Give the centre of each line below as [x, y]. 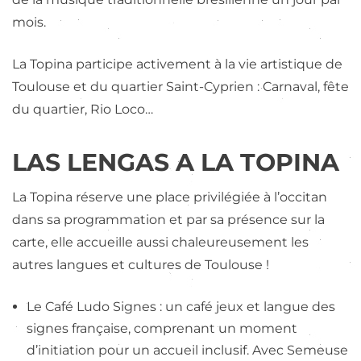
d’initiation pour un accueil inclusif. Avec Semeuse [187, 350]
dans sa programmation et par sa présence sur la [168, 219]
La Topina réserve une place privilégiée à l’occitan [170, 197]
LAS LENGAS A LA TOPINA [176, 162]
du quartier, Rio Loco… [83, 109]
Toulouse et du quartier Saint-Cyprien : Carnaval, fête [180, 87]
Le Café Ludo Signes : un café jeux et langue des [181, 306]
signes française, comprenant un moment [162, 328]
